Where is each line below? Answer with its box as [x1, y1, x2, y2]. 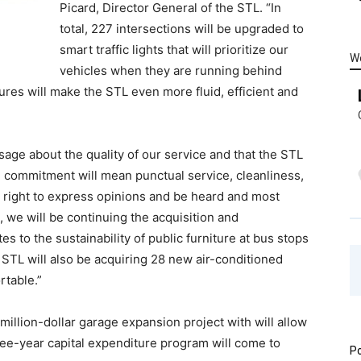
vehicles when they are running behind [60, 63, 282, 78]
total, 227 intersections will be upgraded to [60, 21, 304, 36]
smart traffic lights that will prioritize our [60, 42, 288, 57]
